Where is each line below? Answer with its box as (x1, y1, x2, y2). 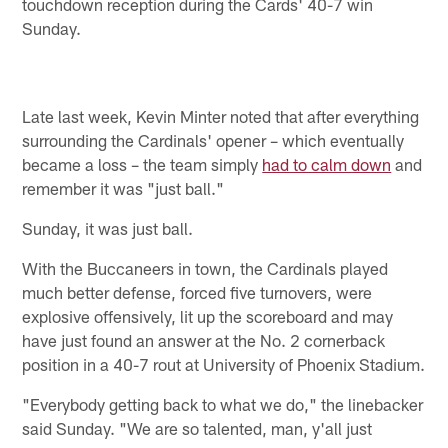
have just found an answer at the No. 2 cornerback (22, 329, 386, 350)
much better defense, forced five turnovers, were (22, 281, 373, 302)
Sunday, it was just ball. (22, 217, 194, 238)
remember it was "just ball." (22, 177, 225, 198)
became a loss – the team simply (22, 153, 263, 174)
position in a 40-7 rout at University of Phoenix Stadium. (22, 353, 426, 374)
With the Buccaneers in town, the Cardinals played (22, 257, 389, 278)
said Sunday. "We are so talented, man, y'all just (22, 417, 373, 438)
